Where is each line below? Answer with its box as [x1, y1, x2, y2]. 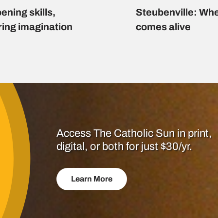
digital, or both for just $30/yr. [56, 141, 193, 153]
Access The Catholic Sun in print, [56, 127, 212, 140]
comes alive [135, 21, 191, 33]
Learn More [71, 175, 113, 183]
